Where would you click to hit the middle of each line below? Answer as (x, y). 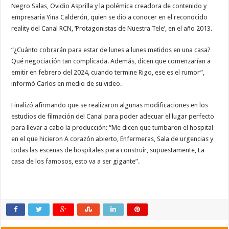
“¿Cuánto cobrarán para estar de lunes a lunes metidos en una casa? (111, 50)
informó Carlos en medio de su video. (67, 84)
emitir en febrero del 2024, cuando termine (75, 72)
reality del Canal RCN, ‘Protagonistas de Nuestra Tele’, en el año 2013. (112, 28)
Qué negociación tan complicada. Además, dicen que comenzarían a (111, 61)
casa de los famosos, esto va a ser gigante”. (76, 161)
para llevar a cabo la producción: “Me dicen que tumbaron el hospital (112, 128)
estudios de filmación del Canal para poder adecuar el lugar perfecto (113, 116)
